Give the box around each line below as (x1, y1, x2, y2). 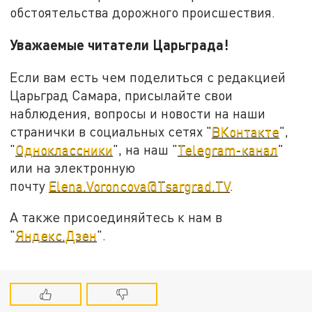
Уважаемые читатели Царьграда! (10, 36, 229, 53)
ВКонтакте (212, 123, 280, 139)
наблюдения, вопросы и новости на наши (10, 104, 266, 121)
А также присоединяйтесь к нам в (10, 209, 223, 226)
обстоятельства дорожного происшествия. (10, 4, 276, 21)
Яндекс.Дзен (15, 227, 97, 244)
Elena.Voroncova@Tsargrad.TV (49, 177, 231, 194)
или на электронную (10, 159, 136, 175)
